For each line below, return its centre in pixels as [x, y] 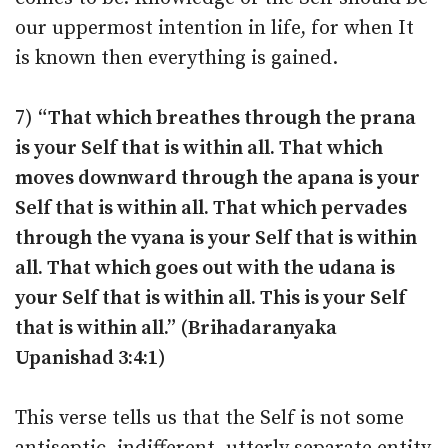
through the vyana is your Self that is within [216, 238]
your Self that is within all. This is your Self [210, 298]
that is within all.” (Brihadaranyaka [176, 328]
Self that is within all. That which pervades [211, 208]
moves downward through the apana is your [217, 178]
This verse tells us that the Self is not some [209, 418]
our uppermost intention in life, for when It [214, 28]
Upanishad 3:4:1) [90, 358]
